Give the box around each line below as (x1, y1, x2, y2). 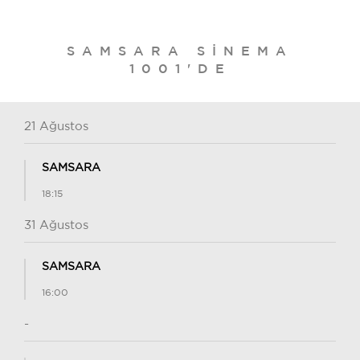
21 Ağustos (24, 121, 88, 133)
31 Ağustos (24, 219, 88, 231)
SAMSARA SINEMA (67, 45, 293, 58)
